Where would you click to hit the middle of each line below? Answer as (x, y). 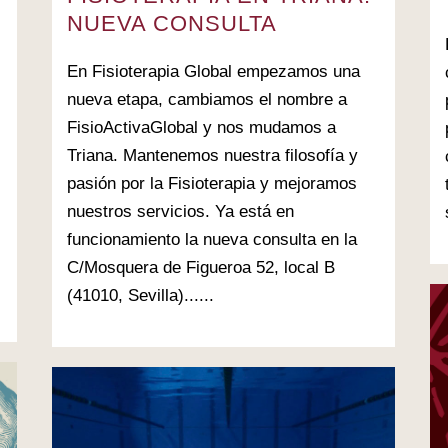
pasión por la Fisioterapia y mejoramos (212, 184)
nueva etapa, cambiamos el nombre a (207, 100)
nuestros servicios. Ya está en (180, 212)
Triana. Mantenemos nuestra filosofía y (212, 156)
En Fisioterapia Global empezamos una (213, 72)
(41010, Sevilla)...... (140, 296)
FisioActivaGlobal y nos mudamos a (201, 128)
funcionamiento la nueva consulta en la (212, 240)
